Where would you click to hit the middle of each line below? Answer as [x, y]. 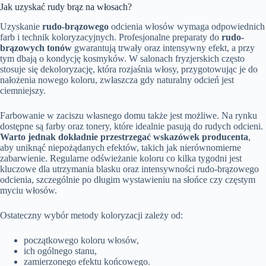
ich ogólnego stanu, [60, 251]
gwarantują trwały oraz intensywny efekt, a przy [163, 47]
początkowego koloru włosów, [81, 240]
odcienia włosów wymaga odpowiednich [187, 26]
